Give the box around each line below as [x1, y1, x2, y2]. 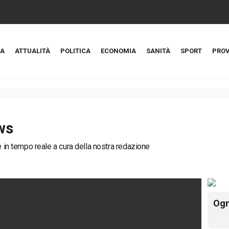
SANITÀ [146, 47, 170, 55]
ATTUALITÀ [15, 47, 50, 55]
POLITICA [60, 47, 90, 55]
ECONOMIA [101, 47, 136, 55]
